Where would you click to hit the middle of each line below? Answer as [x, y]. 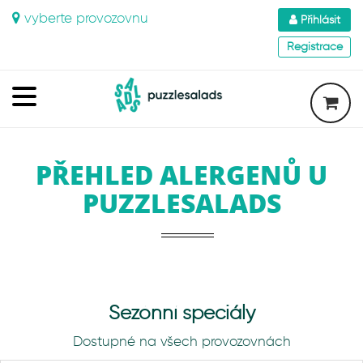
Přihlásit [318, 20]
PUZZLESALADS [181, 203]
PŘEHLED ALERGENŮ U [181, 175]
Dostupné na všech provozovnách [181, 341]
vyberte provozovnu [84, 18]
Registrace [314, 47]
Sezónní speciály [181, 312]
